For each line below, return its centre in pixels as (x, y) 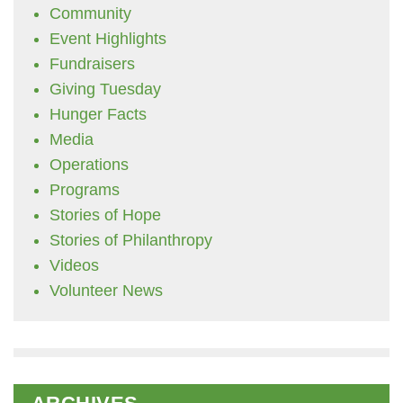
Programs (85, 190)
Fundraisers (92, 64)
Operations (89, 165)
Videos (74, 265)
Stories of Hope (105, 215)
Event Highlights (108, 39)
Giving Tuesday (105, 89)
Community (90, 13)
